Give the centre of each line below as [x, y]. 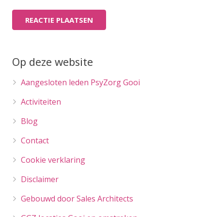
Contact [35, 140]
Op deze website [53, 61]
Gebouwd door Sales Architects [77, 198]
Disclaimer [40, 179]
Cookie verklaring [53, 160]
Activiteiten [41, 101]
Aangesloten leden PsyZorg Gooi [80, 82]
